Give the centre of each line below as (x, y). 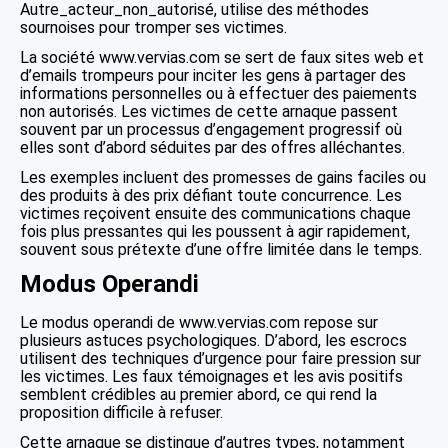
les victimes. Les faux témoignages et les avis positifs (211, 376)
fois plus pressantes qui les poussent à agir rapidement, (215, 231)
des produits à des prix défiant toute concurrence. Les (211, 195)
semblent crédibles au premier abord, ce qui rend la (198, 394)
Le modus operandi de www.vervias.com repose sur (199, 322)
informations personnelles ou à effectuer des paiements (218, 93)
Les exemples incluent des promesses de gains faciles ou (223, 177)
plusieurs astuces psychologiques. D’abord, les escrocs (213, 340)
